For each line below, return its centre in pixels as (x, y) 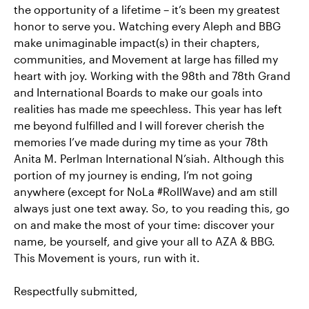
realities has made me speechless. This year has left (148, 109)
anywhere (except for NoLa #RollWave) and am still (146, 192)
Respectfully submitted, (76, 291)
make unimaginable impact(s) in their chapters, (137, 43)
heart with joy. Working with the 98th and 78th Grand (152, 76)
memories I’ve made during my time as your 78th (141, 142)
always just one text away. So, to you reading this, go (152, 208)
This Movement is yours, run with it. (107, 258)
